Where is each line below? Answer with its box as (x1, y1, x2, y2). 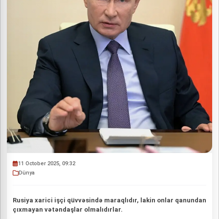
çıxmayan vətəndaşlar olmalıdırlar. (13, 206, 123, 213)
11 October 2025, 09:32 (18, 160, 75, 167)
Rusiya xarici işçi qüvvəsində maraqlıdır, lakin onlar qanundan (13, 197, 206, 204)
